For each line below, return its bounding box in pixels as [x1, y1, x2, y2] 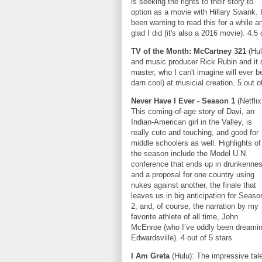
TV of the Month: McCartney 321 [131, 47, 249, 56]
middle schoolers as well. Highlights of [131, 139, 261, 147]
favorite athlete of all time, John [131, 212, 238, 221]
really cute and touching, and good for [131, 128, 258, 137]
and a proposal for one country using [131, 170, 254, 179]
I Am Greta [131, 251, 172, 260]
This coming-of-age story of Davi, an [131, 107, 254, 116]
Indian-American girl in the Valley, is [131, 118, 252, 126]
